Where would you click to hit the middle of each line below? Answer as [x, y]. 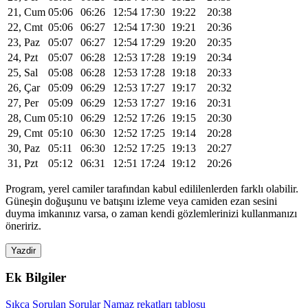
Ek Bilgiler [36, 278]
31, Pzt [23, 163]
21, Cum [26, 12]
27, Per [23, 102]
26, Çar [24, 87]
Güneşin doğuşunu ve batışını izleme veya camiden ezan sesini [141, 201]
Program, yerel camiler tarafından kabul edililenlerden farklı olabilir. [152, 188]
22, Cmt [25, 27]
